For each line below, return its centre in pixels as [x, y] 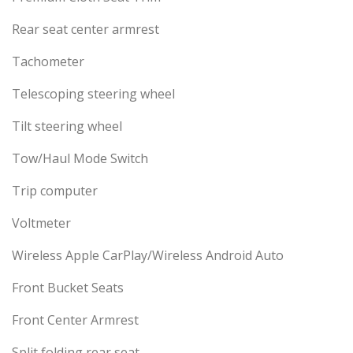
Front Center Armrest [75, 320]
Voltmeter [41, 223]
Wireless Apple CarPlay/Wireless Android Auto [148, 256]
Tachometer [48, 62]
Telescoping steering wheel [93, 94]
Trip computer [55, 191]
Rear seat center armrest [85, 30]
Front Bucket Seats [68, 288]
